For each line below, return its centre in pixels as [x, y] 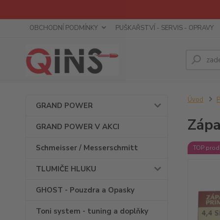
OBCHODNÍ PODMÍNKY [64, 28]
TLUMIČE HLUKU [66, 169]
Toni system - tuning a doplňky [92, 211]
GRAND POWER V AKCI [78, 127]
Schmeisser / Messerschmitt [87, 148]
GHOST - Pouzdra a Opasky [85, 190]
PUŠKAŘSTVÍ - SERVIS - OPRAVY [165, 28]
